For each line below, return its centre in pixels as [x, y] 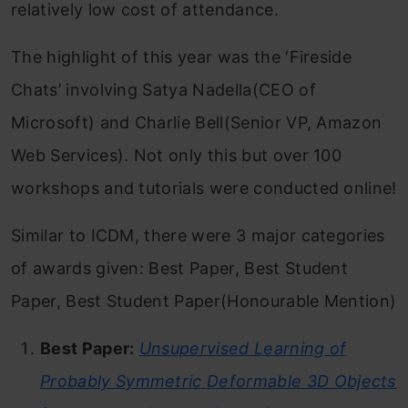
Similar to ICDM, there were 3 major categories [198, 236]
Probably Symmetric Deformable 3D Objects [218, 382]
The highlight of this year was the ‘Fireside [182, 57]
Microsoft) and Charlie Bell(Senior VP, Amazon [197, 123]
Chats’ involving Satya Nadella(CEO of [163, 90]
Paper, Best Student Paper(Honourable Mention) [204, 301]
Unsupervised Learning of [243, 349]
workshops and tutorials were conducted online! [204, 189]
